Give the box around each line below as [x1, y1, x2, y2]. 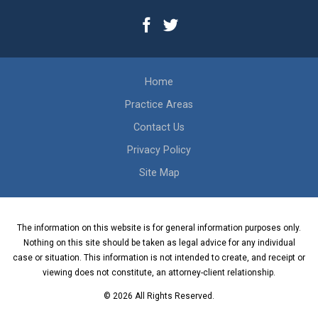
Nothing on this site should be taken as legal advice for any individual [23, 238, 295, 248]
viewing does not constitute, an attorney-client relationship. [43, 268, 275, 278]
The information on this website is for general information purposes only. [17, 223, 301, 234]
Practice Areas [125, 98, 193, 110]
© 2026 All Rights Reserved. [104, 291, 214, 302]
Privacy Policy [127, 144, 191, 156]
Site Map [138, 167, 180, 179]
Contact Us [133, 121, 185, 133]
